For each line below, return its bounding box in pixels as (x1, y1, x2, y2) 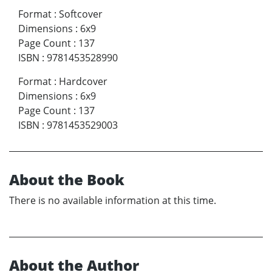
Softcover (59, 7, 103, 21)
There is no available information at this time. (9, 193, 216, 207)
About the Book (9, 169, 124, 189)
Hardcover (59, 74, 107, 88)
